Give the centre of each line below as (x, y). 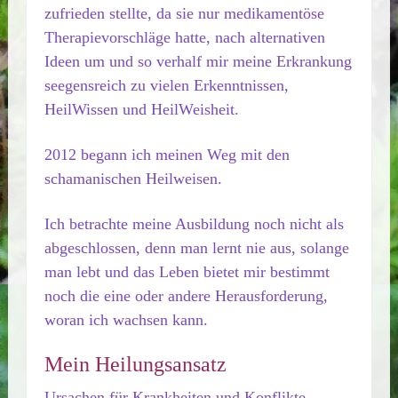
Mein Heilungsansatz (135, 364)
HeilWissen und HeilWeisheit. (141, 109)
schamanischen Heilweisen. (133, 179)
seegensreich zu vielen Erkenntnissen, (166, 85)
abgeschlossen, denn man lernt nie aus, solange (196, 248)
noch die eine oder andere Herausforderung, (186, 296)
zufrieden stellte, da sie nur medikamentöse (184, 13)
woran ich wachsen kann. (126, 320)
